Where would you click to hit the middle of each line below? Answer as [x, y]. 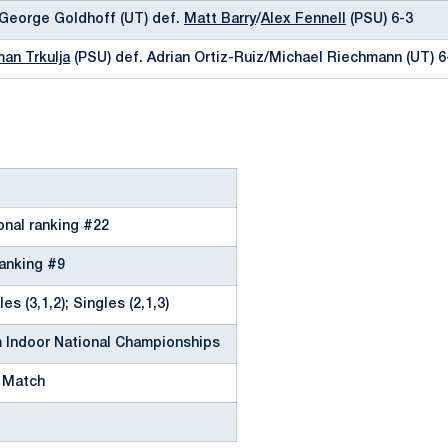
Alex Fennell [303, 19]
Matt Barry [220, 19]
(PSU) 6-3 [379, 19]
